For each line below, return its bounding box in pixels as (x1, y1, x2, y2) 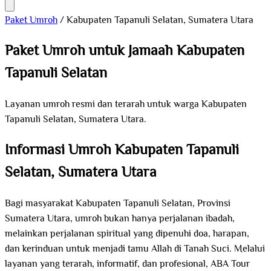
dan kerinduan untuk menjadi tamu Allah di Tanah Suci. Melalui (5, 241, 265, 257)
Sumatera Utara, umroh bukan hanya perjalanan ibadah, (5, 211, 235, 227)
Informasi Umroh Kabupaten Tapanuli (5, 139, 239, 162)
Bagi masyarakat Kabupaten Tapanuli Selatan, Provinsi (5, 196, 230, 212)
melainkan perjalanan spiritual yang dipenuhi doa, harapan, (5, 226, 249, 242)
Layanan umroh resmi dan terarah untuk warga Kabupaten (5, 97, 247, 113)
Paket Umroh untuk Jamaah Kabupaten (5, 40, 244, 63)
